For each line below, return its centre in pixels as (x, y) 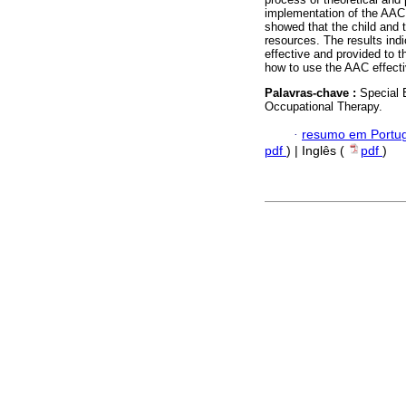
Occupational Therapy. (324, 107)
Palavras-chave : (312, 93)
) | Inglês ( (317, 150)
